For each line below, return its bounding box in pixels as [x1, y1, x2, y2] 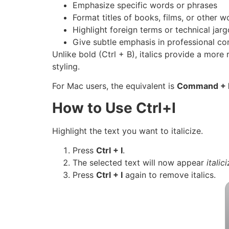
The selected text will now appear [73, 157, 207, 168]
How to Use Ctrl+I [52, 99, 176, 117]
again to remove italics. [123, 169, 216, 180]
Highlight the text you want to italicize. [52, 125, 203, 136]
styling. [52, 61, 80, 72]
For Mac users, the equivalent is [52, 81, 177, 91]
